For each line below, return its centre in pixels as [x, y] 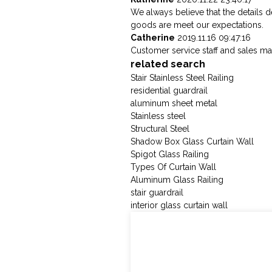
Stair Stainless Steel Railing [182, 78]
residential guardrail [169, 91]
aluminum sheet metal [174, 104]
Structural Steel [160, 129]
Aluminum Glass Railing [177, 180]
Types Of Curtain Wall [174, 167]
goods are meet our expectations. [197, 25]
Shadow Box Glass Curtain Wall [192, 142]
